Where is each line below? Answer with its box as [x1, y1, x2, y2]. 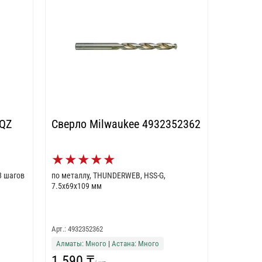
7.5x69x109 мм [51, 181, 102, 191]
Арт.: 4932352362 [51, 225, 103, 233]
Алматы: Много [56, 239, 106, 248]
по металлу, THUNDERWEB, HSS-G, [51, 171, 166, 180]
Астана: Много [111, 239, 159, 248]
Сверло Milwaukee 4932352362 [51, 117, 201, 131]
